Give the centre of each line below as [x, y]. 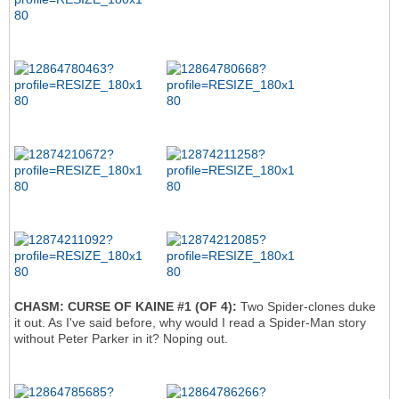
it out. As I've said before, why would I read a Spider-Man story [190, 323]
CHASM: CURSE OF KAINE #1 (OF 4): [126, 307]
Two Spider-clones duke [306, 307]
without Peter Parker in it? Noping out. [123, 339]
